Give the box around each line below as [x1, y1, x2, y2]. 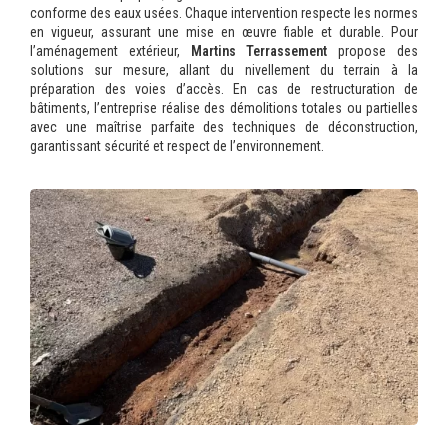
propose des [327, 42, 419, 59]
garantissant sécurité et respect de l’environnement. [30, 137, 324, 154]
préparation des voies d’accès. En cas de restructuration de [30, 80, 418, 97]
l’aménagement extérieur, [30, 42, 180, 59]
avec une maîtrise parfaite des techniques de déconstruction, [30, 118, 418, 135]
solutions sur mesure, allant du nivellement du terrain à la [30, 61, 418, 78]
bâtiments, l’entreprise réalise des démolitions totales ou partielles [30, 99, 418, 116]
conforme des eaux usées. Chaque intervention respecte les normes [30, 4, 418, 21]
